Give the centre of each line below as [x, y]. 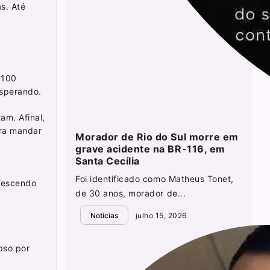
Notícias [105, 215]
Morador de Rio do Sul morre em [157, 137]
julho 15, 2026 [160, 215]
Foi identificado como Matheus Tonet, [155, 179]
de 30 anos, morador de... [131, 193]
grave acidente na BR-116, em [150, 149]
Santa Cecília [108, 161]
